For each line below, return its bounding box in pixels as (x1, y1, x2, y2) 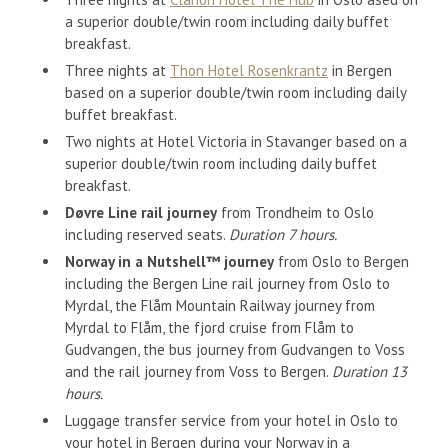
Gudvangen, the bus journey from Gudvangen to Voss (65, 340, 405, 360)
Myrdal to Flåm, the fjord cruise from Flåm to (65, 318, 354, 338)
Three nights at (65, 61, 170, 81)
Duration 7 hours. (229, 225, 337, 245)
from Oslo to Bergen (274, 252, 409, 272)
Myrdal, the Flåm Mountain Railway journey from (65, 296, 375, 316)
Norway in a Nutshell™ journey (65, 252, 274, 272)
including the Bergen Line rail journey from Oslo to (65, 274, 390, 294)
